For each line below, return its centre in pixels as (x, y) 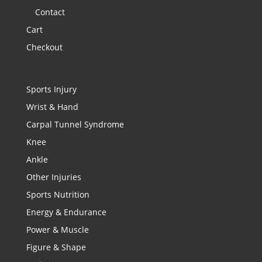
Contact (50, 12)
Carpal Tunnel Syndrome (75, 124)
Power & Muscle (57, 229)
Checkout (44, 47)
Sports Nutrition (58, 194)
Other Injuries (54, 177)
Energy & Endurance (66, 212)
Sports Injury (51, 89)
